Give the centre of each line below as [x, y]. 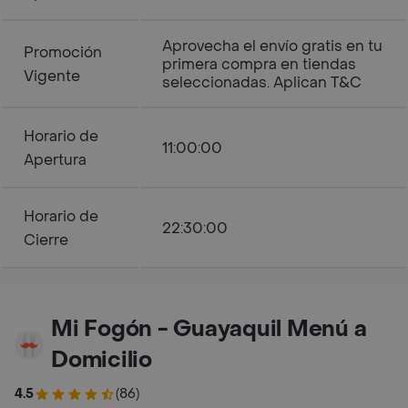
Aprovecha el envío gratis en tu [272, 46]
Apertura [55, 160]
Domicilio [102, 360]
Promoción [63, 52]
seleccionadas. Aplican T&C [262, 82]
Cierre [46, 240]
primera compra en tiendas [259, 64]
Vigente [52, 76]
